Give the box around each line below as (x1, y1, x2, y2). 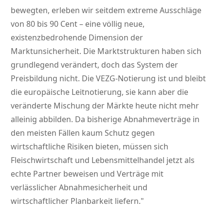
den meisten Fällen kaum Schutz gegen (11, 127, 155, 139)
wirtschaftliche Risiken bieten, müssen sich (11, 141, 169, 152)
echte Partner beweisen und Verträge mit (11, 168, 164, 180)
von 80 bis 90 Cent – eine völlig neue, (11, 18, 145, 30)
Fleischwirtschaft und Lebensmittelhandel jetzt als (11, 155, 195, 166)
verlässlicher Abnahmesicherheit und (11, 182, 148, 193)
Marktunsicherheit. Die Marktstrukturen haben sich (11, 46, 202, 57)
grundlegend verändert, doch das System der (11, 59, 179, 71)
